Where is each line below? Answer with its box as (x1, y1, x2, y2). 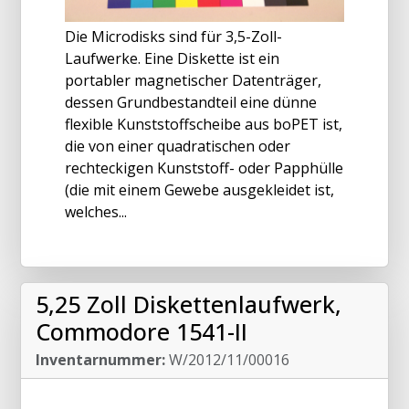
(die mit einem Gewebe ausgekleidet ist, (65, 179, 334, 200)
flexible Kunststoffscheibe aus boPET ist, (65, 113, 342, 134)
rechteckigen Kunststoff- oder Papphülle (65, 157, 343, 178)
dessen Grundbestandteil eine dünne (65, 91, 317, 112)
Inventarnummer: (36, 349, 165, 370)
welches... (65, 201, 127, 222)
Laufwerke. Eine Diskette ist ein (65, 47, 279, 68)
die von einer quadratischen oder (65, 135, 290, 156)
